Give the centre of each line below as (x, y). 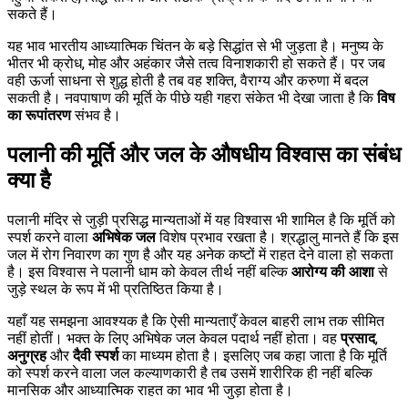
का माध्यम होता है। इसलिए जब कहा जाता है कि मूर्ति (253, 355)
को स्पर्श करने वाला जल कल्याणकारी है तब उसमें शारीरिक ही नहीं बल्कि (190, 372)
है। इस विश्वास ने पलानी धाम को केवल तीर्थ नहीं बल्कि (149, 271)
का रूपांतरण (39, 115)
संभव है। (96, 115)
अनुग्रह (27, 355)
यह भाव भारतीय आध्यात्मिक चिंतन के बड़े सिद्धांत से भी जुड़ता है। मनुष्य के (195, 46)
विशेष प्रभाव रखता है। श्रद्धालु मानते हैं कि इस (277, 237)
